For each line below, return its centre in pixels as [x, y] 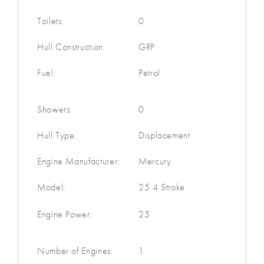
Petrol [149, 72]
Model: [51, 187]
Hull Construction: [71, 47]
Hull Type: [57, 135]
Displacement [164, 135]
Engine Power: [65, 214]
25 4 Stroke [162, 187]
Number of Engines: [75, 250]
